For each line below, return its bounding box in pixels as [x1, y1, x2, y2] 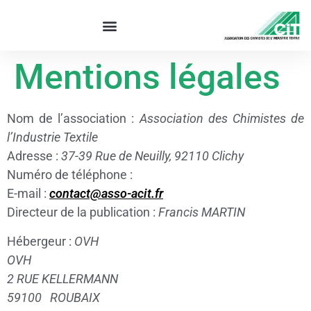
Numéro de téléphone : [7, 167, 133, 183]
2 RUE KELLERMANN [7, 271, 118, 286]
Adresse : [7, 149, 61, 164]
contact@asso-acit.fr [49, 186, 163, 201]
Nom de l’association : [7, 111, 140, 126]
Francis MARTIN [158, 205, 245, 220]
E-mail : [7, 186, 49, 201]
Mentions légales [14, 57, 280, 98]
